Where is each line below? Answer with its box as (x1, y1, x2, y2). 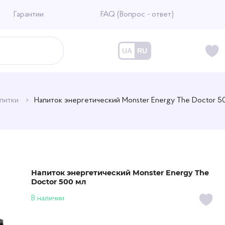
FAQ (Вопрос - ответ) (100, 11, 174, 19)
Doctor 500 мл (31, 177, 87, 186)
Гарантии (14, 11, 44, 19)
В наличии (31, 194, 65, 202)
